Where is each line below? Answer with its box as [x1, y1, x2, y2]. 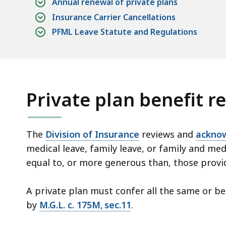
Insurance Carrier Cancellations [52, 11, 176, 23]
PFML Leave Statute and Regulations [52, 26, 197, 38]
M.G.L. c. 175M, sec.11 [39, 198, 131, 211]
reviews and [139, 128, 196, 140]
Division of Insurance [45, 128, 139, 140]
